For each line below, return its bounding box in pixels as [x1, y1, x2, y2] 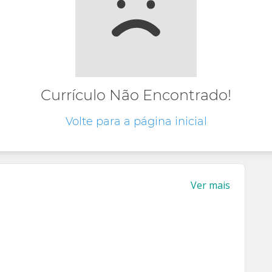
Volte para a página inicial [65, 115, 207, 128]
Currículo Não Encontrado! [41, 86, 231, 104]
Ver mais [191, 178, 230, 192]
